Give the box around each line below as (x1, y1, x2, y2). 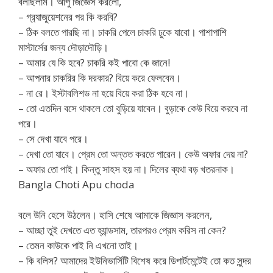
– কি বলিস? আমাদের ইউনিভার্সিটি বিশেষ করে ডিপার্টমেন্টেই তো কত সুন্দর (18, 253, 251, 268)
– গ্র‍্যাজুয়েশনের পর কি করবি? (18, 9, 118, 24)
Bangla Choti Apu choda (18, 177, 135, 191)
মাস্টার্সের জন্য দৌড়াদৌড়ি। (18, 40, 108, 54)
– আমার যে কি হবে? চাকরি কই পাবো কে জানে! (18, 55, 170, 69)
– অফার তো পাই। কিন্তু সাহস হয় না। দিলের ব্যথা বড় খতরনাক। (18, 161, 235, 176)
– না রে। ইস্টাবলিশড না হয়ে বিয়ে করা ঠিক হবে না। (18, 85, 189, 100)
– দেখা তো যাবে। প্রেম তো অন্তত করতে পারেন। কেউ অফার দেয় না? (18, 146, 248, 161)
